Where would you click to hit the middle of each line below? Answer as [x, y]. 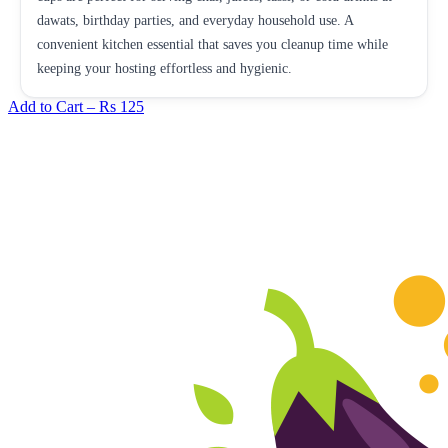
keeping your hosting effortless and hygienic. [164, 68]
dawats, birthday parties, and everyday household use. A [195, 20]
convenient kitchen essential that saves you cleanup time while [212, 44]
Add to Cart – [53, 106]
